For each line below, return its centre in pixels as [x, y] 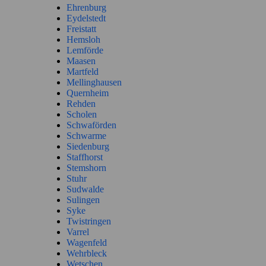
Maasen [81, 61]
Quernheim [88, 93]
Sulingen [83, 199]
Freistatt [81, 28]
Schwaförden [91, 125]
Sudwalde [85, 189]
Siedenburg [88, 146]
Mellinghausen [94, 82]
